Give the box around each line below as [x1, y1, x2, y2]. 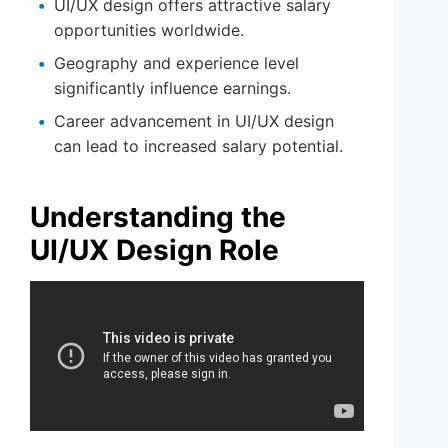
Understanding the [30, 200, 286, 235]
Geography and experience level [54, 53, 299, 74]
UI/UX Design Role [30, 233, 279, 268]
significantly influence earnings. [54, 78, 291, 99]
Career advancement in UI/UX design [54, 111, 334, 132]
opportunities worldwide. [54, 20, 244, 41]
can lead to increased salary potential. [54, 136, 343, 157]
